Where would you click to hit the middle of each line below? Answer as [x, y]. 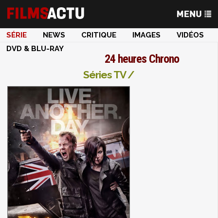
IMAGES [146, 35]
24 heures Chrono [142, 59]
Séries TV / [109, 75]
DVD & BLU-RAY [35, 49]
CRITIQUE [99, 35]
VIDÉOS [190, 35]
